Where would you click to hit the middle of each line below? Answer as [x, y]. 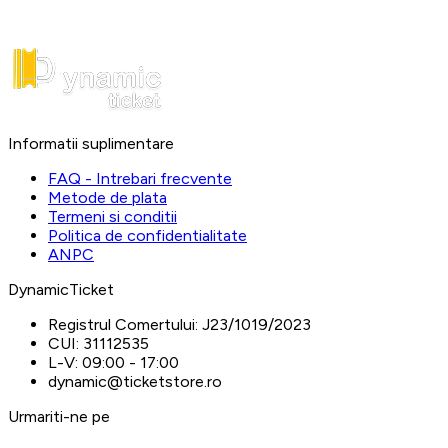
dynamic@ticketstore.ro [135, 381]
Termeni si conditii [112, 216]
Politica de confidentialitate [147, 235]
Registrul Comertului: [123, 324]
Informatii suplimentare [91, 143]
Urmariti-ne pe [59, 416]
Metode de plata [107, 197]
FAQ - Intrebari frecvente [140, 178]
